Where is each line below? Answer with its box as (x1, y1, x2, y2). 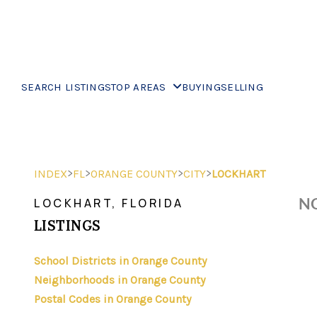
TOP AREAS (111, 80, 170, 93)
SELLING (220, 80, 263, 93)
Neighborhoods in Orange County (34, 273, 205, 287)
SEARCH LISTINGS (21, 80, 112, 93)
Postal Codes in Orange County (34, 292, 191, 306)
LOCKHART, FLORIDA (34, 195, 184, 211)
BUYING (182, 80, 221, 93)
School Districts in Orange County (34, 254, 207, 267)
